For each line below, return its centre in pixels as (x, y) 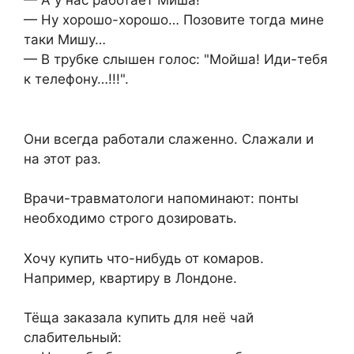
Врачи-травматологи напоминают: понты (161, 199)
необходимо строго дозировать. (130, 218)
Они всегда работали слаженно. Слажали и (169, 139)
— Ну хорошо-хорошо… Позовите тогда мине (174, 20)
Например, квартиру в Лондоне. (130, 278)
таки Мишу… (65, 40)
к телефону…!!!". (76, 79)
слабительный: (73, 338)
